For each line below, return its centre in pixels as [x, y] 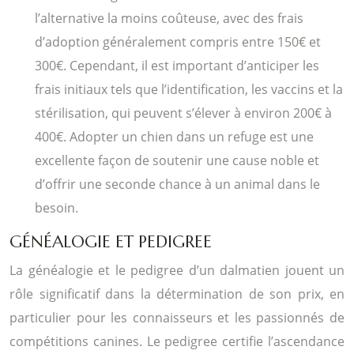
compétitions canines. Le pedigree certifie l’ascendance [177, 341]
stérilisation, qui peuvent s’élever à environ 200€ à [183, 113]
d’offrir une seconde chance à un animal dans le [177, 184]
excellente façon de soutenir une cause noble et [177, 160]
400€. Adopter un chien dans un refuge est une [174, 136]
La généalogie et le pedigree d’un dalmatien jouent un [177, 270]
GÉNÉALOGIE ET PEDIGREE [111, 241]
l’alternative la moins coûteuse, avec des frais [169, 18]
